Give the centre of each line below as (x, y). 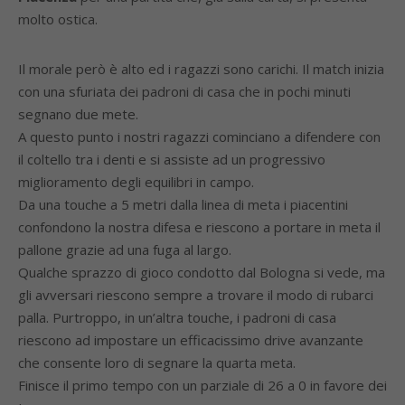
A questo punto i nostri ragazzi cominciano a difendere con (199, 137)
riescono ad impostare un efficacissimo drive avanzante (191, 340)
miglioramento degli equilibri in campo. (136, 182)
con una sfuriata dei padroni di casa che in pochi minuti (184, 91)
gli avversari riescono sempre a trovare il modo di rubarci (196, 295)
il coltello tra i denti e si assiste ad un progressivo (172, 159)
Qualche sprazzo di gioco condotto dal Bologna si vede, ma (202, 272)
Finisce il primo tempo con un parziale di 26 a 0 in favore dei (202, 385)
